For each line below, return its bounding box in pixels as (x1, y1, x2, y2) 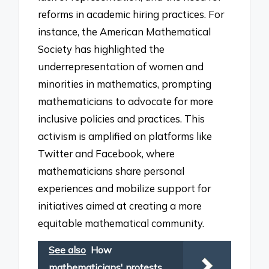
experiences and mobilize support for (38, 181, 211, 195)
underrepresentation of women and (38, 59, 204, 73)
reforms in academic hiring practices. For (38, 7, 225, 20)
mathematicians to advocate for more (38, 94, 214, 107)
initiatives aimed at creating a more (38, 199, 202, 212)
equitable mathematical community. (38, 216, 205, 229)
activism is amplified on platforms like (38, 129, 213, 142)
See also (49, 244, 86, 256)
